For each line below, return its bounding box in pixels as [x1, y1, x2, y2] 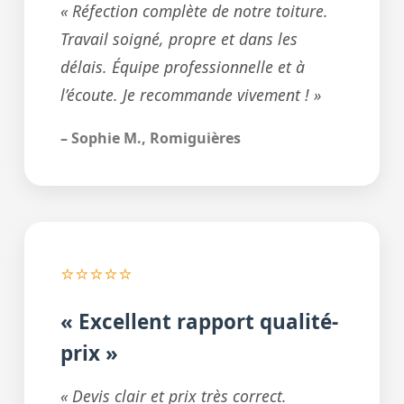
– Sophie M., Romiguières [60, 128, 241, 149]
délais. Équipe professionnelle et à [60, 56, 305, 78]
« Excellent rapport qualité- [60, 308, 338, 336]
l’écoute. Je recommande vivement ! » [60, 84, 321, 106]
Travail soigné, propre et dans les [60, 28, 298, 50]
